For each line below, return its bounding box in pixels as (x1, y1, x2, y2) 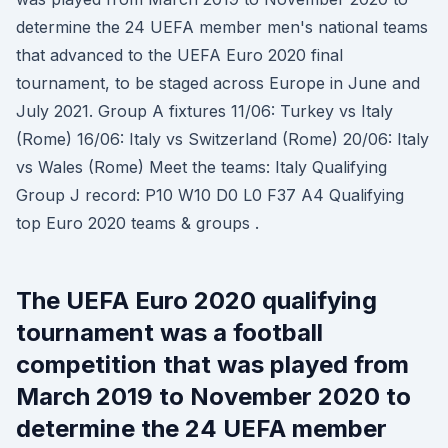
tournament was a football (16, 318, 323, 347)
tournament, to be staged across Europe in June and (16, 73, 420, 93)
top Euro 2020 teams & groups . (16, 213, 259, 233)
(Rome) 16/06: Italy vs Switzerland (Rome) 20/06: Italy (16, 129, 429, 149)
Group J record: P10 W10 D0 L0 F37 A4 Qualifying (16, 185, 404, 205)
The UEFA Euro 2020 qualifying (16, 286, 377, 315)
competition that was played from (16, 350, 409, 379)
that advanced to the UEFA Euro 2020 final (16, 45, 343, 65)
